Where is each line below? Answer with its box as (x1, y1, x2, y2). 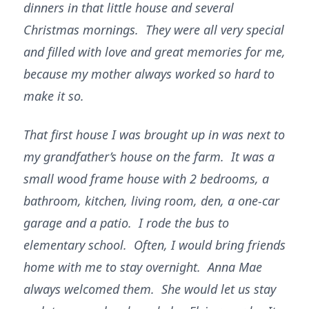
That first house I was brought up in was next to (23, 126, 285, 143)
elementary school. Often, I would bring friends (23, 237, 286, 253)
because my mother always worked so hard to (23, 66, 275, 82)
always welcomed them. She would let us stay (23, 281, 276, 297)
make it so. (23, 88, 84, 104)
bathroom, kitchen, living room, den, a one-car (23, 192, 279, 209)
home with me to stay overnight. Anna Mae (23, 259, 262, 275)
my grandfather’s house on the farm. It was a (23, 148, 275, 165)
